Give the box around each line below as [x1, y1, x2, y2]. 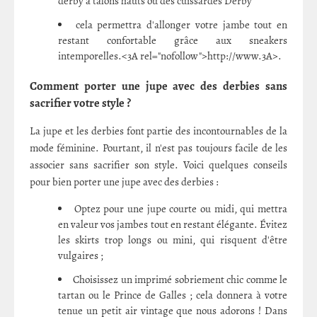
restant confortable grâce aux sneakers [58, 33, 287, 47]
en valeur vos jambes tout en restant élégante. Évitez [58, 217, 287, 231]
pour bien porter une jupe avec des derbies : [30, 174, 219, 189]
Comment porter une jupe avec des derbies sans [30, 77, 287, 94]
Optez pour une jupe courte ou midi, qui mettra [74, 201, 288, 216]
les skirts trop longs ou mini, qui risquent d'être [58, 232, 287, 247]
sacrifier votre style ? [30, 94, 131, 111]
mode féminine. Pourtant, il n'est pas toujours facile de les [30, 140, 287, 155]
